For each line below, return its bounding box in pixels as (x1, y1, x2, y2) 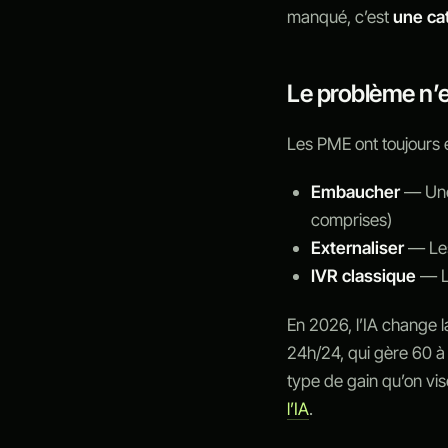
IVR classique (311, 265, 417, 287)
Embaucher (311, 181, 401, 203)
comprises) (311, 209, 393, 231)
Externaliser (311, 237, 405, 259)
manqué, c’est (287, 6, 394, 28)
